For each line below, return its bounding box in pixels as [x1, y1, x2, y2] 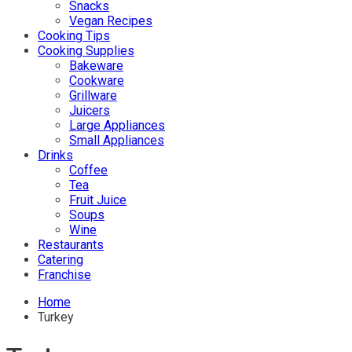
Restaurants [38, 237, 104, 252]
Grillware [69, 88, 117, 103]
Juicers [69, 103, 110, 118]
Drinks [38, 148, 73, 163]
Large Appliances [69, 118, 165, 133]
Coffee [69, 163, 108, 178]
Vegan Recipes [69, 13, 152, 28]
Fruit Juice [69, 192, 126, 207]
